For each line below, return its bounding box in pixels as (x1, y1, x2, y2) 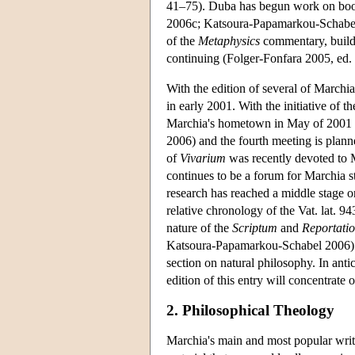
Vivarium (180, 151, 226, 165)
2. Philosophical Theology (166, 301, 334, 319)
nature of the (166, 220, 232, 235)
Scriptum (232, 220, 277, 235)
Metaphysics (198, 33, 260, 48)
